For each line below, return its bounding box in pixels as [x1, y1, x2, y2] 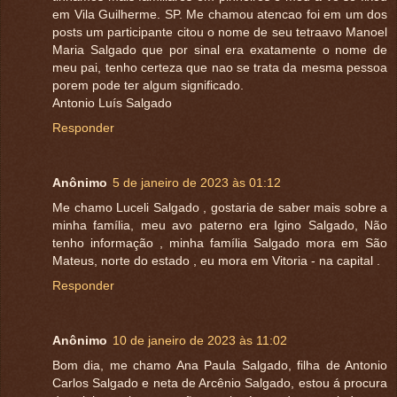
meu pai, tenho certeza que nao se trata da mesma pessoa [52, 60, 387, 75]
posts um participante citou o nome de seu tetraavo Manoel [52, 25, 387, 40]
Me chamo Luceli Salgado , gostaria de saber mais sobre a [52, 200, 387, 215]
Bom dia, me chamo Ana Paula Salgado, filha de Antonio [52, 358, 387, 373]
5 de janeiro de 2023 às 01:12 [113, 175, 281, 191]
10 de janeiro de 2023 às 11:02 [113, 333, 287, 348]
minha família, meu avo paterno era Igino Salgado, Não [52, 218, 387, 233]
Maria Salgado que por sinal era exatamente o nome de [52, 43, 387, 58]
